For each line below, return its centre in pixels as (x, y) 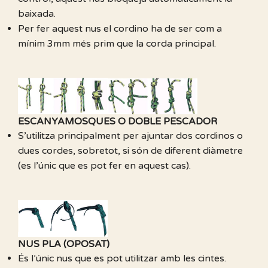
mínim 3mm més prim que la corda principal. (117, 44)
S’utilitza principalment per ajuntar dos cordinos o (130, 136)
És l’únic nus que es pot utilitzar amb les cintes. (122, 259)
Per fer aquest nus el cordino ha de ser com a (120, 29)
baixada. (37, 14)
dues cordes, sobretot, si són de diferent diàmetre (130, 151)
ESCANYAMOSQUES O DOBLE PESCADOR (118, 122)
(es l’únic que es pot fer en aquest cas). (104, 166)
